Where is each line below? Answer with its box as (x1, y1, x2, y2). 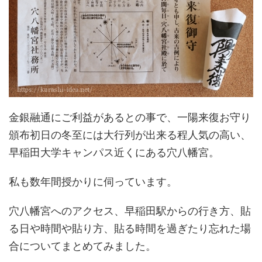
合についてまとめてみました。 (9, 239, 156, 252)
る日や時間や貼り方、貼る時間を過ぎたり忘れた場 (9, 222, 251, 235)
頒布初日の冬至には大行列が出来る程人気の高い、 (9, 128, 251, 141)
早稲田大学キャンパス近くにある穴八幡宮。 (9, 146, 219, 158)
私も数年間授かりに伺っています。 (9, 175, 177, 188)
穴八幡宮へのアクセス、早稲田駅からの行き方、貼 (9, 204, 251, 217)
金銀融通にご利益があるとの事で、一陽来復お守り (9, 111, 251, 123)
